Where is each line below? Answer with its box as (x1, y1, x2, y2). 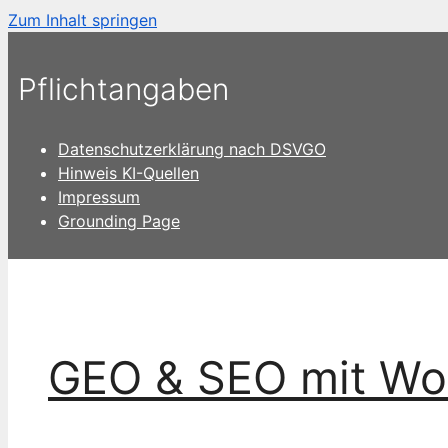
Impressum (58, 186, 140, 207)
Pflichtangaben (18, 70, 229, 107)
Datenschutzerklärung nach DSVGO (58, 138, 326, 159)
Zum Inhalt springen (8, 10, 157, 30)
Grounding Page (58, 210, 180, 231)
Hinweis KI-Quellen (58, 162, 199, 183)
